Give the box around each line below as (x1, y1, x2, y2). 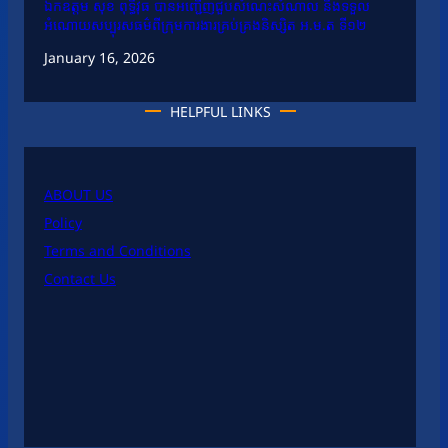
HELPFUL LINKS (169, 102, 271, 122)
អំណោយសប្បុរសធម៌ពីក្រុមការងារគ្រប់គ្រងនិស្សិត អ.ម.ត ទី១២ (44, 15, 367, 35)
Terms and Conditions (44, 241, 191, 261)
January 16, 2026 (44, 48, 155, 68)
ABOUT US (44, 185, 113, 205)
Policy (44, 213, 82, 233)
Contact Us (44, 269, 116, 289)
